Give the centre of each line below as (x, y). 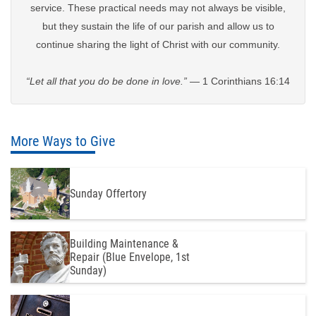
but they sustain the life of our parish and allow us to (158, 26)
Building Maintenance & (124, 244)
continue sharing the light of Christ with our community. (158, 44)
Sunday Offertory (108, 194)
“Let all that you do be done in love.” (107, 81)
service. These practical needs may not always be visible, (158, 8)
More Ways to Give (63, 141)
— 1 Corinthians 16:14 (238, 81)
